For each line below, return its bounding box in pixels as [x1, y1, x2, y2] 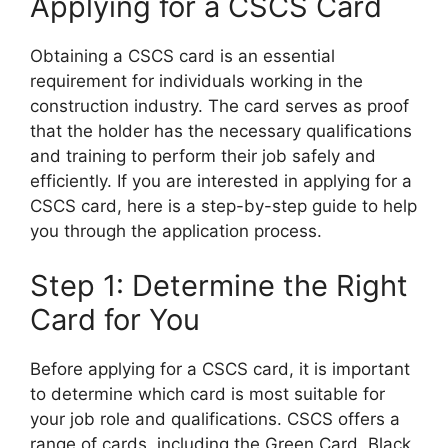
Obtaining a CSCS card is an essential [30, 45, 335, 66]
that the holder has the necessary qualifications [30, 120, 412, 141]
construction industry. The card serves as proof [30, 95, 409, 116]
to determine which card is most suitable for [30, 384, 385, 405]
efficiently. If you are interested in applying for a [30, 170, 412, 191]
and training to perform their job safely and [30, 145, 376, 166]
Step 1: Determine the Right [30, 268, 408, 304]
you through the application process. [30, 220, 322, 241]
